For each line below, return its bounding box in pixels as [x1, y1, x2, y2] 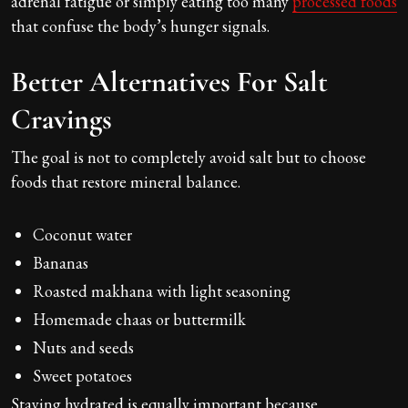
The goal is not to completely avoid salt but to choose [11, 146, 366, 168]
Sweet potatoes [33, 364, 132, 386]
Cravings [11, 100, 112, 137]
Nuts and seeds [33, 336, 134, 358]
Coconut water [33, 223, 132, 245]
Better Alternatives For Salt [11, 63, 328, 99]
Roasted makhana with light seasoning [33, 280, 291, 301]
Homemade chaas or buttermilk [33, 308, 246, 330]
